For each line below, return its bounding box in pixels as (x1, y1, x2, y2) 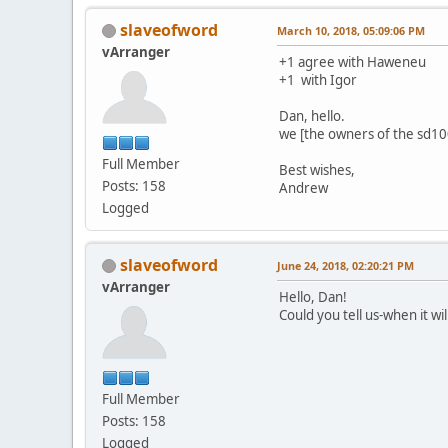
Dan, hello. (279, 106, 345, 125)
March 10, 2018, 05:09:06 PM (277, 22, 425, 38)
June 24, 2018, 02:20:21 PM (277, 257, 414, 273)
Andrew (279, 178, 328, 197)
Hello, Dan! (279, 287, 347, 306)
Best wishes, (279, 160, 355, 179)
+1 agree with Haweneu (279, 52, 426, 71)
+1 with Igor (279, 70, 357, 89)
